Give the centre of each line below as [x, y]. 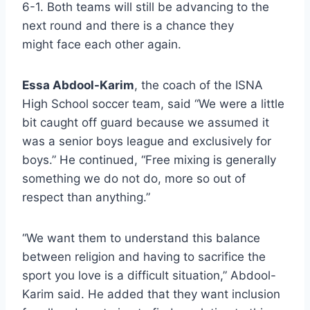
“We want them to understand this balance [141, 238]
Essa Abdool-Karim [78, 85]
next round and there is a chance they [128, 26]
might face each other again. [102, 45]
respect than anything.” [86, 198]
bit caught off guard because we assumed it [146, 123]
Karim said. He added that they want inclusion [151, 294]
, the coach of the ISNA [199, 85]
